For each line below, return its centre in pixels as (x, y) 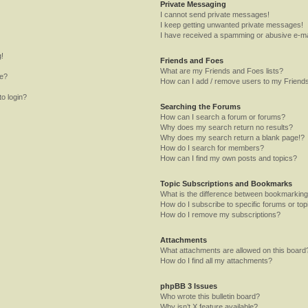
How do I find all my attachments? (217, 260)
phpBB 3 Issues (189, 286)
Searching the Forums (201, 106)
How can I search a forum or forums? (223, 117)
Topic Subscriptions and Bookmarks (227, 183)
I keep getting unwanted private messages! (232, 24)
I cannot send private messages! (215, 14)
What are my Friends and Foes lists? (222, 70)
